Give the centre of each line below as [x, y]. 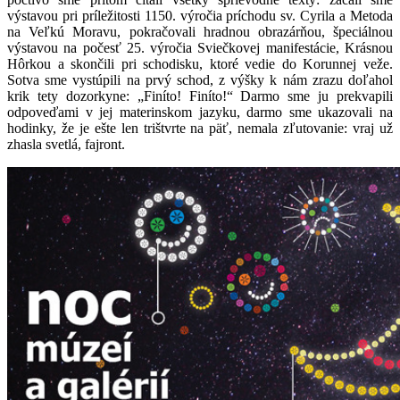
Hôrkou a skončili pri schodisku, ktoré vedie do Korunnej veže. [200, 63]
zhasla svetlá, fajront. [66, 144]
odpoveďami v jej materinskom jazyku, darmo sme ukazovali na [200, 112]
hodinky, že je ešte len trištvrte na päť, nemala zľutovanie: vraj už [200, 128]
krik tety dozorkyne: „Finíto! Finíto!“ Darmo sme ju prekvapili [200, 96]
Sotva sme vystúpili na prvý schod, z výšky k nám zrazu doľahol [200, 79]
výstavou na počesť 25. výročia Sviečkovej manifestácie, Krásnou [200, 47]
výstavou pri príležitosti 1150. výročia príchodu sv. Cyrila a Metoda [200, 15]
